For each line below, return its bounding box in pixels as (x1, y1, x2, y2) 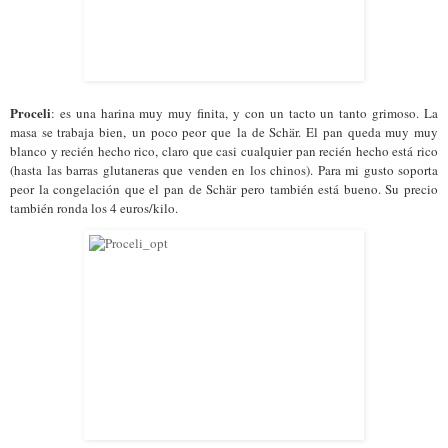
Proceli (10, 102, 51, 122)
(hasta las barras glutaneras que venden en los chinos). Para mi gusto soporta (10, 160, 438, 179)
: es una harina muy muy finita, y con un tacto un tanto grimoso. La (51, 103, 438, 122)
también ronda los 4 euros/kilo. (10, 198, 178, 217)
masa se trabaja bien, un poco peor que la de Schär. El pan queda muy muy (10, 122, 438, 141)
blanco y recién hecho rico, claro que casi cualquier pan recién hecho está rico (10, 141, 438, 160)
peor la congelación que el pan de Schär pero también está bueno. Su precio (10, 179, 438, 198)
